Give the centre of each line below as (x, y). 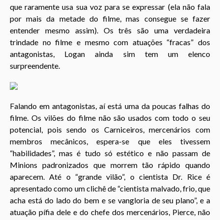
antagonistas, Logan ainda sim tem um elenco (110, 54)
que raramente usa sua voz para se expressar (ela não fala (110, 6)
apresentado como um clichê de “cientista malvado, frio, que (110, 189)
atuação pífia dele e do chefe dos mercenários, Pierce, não (110, 212)
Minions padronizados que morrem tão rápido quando (110, 165)
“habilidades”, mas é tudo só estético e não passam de (110, 153)
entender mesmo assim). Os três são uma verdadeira (110, 30)
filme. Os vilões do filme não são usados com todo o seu (110, 118)
